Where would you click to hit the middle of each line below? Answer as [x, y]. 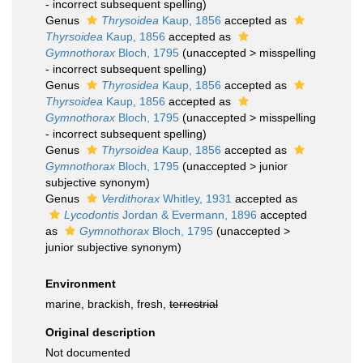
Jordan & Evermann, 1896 [188, 215]
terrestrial [194, 304]
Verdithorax [130, 199]
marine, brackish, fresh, [107, 304]
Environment [81, 284]
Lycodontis [92, 215]
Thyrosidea [130, 85]
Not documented [88, 352]
